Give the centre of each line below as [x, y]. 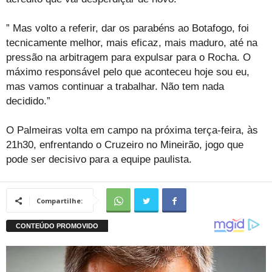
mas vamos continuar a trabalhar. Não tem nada [115, 87]
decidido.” [28, 101]
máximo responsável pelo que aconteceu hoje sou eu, [128, 72]
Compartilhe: [59, 201]
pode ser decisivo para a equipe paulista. [99, 160]
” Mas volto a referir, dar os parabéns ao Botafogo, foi [127, 29]
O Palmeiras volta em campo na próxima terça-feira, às [132, 131]
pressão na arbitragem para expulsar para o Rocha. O [128, 58]
